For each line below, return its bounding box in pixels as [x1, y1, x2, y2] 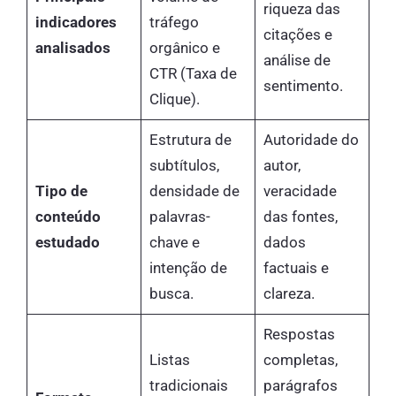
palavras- [148, 208, 210, 226]
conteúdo [34, 208, 101, 226]
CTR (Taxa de [148, 65, 237, 83]
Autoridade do [263, 131, 359, 149]
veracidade [263, 182, 337, 201]
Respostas [263, 325, 335, 344]
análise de [263, 51, 331, 70]
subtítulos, [148, 156, 219, 175]
